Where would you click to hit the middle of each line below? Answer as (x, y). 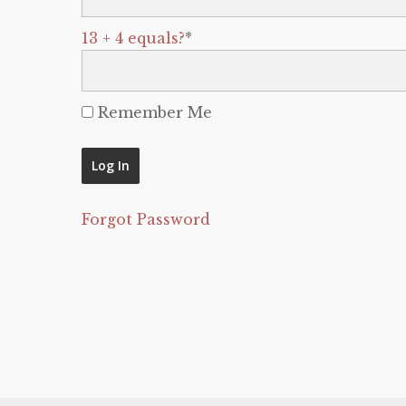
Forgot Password (146, 219)
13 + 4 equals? (133, 38)
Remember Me (153, 112)
